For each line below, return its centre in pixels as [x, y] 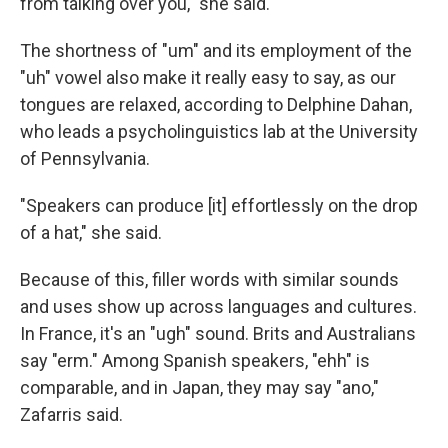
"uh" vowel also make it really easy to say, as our [208, 77]
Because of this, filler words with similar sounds [209, 279]
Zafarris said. [71, 414]
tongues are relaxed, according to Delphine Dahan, [216, 104]
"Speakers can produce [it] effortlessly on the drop [219, 205]
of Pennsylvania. [85, 158]
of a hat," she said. [91, 232]
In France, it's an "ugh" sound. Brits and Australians [218, 333]
